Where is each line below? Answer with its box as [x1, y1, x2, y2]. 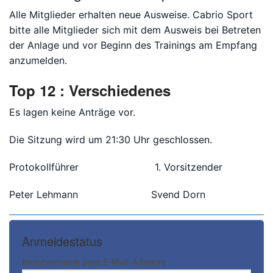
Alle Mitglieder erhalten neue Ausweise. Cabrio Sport [9, 9, 253, 21]
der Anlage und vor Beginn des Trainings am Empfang [9, 39, 257, 51]
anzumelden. [9, 54, 67, 66]
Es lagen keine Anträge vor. [9, 106, 135, 118]
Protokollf [9, 161, 55, 173]
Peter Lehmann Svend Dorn [9, 188, 205, 200]
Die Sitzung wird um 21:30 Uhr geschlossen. [9, 133, 212, 146]
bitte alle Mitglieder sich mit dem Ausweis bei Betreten [9, 24, 261, 36]
